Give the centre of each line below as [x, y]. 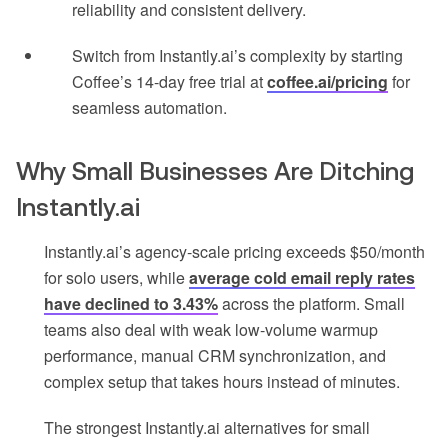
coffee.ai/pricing [327, 82]
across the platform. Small [311, 304]
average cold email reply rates [302, 278]
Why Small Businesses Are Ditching [215, 171]
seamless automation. [149, 108]
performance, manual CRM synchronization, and [215, 356]
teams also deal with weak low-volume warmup [211, 330]
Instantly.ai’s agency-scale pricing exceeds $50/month [234, 252]
